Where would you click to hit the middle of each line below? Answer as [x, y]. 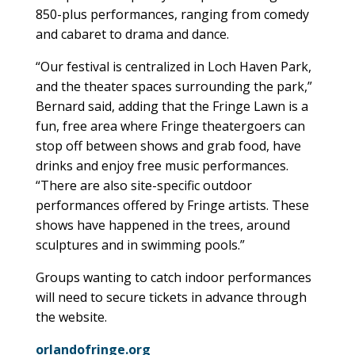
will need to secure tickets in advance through [171, 297]
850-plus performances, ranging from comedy [172, 14]
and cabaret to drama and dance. [132, 34]
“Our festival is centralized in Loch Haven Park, [173, 66]
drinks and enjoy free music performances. [162, 165]
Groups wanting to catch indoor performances [173, 277]
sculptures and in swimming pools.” [140, 244]
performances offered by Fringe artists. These [172, 205]
